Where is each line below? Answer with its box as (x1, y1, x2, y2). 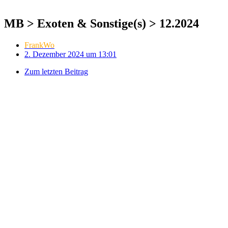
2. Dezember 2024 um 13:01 (24, 49, 117, 59)
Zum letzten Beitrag (24, 67, 88, 76)
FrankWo (24, 40, 54, 49)
